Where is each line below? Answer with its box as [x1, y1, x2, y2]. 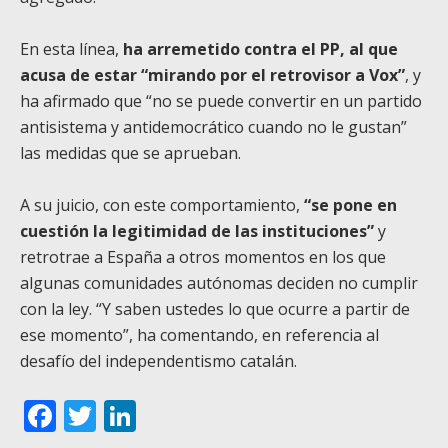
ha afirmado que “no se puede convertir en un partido [20, 89, 422, 112]
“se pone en [304, 193, 397, 216]
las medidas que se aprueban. [20, 141, 241, 164]
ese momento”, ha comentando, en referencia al [20, 323, 379, 346]
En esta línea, [20, 37, 123, 60]
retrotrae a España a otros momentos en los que [20, 245, 386, 268]
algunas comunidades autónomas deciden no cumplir [20, 271, 418, 294]
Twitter [96, 393, 203, 437]
